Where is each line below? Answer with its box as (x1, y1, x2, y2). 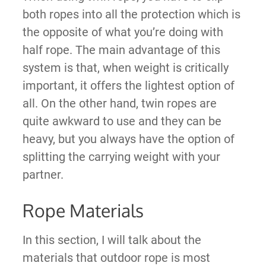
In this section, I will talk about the (22, 232, 201, 247)
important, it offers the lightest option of (22, 78, 235, 93)
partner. (22, 167, 64, 182)
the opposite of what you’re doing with (22, 24, 223, 39)
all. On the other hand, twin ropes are (22, 96, 217, 110)
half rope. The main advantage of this (22, 42, 220, 57)
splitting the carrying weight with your (22, 149, 220, 164)
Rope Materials (22, 198, 144, 221)
